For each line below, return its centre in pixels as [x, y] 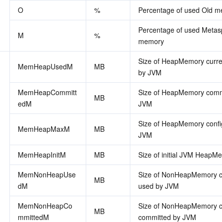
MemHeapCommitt [47, 92]
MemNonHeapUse [47, 174]
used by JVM [159, 186]
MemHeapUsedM [45, 66]
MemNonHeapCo [45, 206]
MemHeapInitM [42, 155]
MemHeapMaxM [44, 129]
